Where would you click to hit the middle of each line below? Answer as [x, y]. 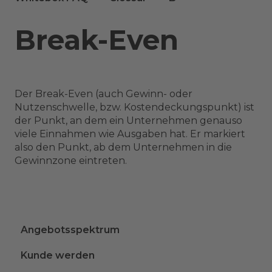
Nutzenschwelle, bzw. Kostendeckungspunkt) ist [134, 107]
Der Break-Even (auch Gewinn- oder [104, 93]
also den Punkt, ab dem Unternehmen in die [123, 147]
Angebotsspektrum [70, 230]
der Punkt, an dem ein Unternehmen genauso [128, 120]
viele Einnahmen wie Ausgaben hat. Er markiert [130, 134]
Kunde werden [58, 256]
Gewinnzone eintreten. [71, 160]
